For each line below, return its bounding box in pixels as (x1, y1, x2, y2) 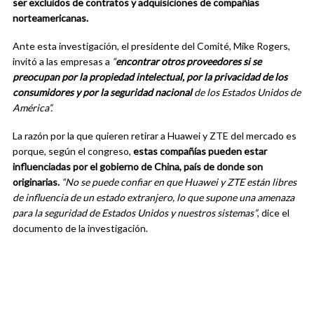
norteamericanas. (13, 11, 88, 24)
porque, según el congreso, (13, 144, 133, 157)
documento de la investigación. (13, 221, 148, 234)
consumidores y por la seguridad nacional (13, 86, 192, 98)
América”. (13, 101, 55, 114)
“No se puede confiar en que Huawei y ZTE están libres (62, 175, 296, 188)
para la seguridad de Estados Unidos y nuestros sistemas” (13, 206, 257, 219)
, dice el (257, 206, 289, 219)
